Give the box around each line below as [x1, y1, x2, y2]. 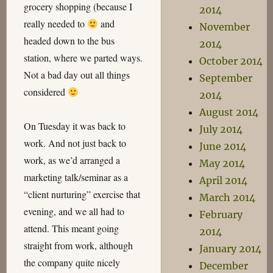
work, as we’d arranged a [23, 154, 120, 166]
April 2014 [199, 174, 248, 186]
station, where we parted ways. [23, 51, 143, 64]
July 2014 [199, 123, 243, 135]
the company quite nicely [23, 256, 120, 269]
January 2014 [199, 243, 262, 255]
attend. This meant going [23, 222, 119, 235]
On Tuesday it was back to [23, 119, 126, 132]
